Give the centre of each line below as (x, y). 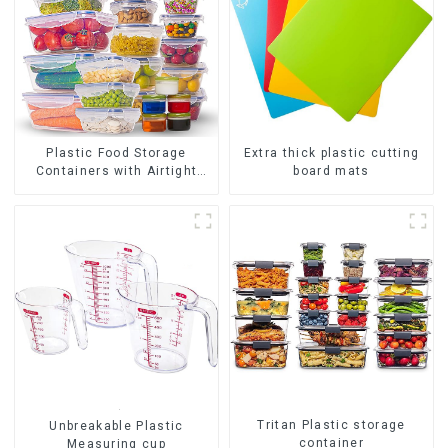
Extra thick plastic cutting (331, 153)
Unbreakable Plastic (116, 425)
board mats (331, 171)
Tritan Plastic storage (331, 425)
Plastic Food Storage (116, 153)
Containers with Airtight (116, 171)
